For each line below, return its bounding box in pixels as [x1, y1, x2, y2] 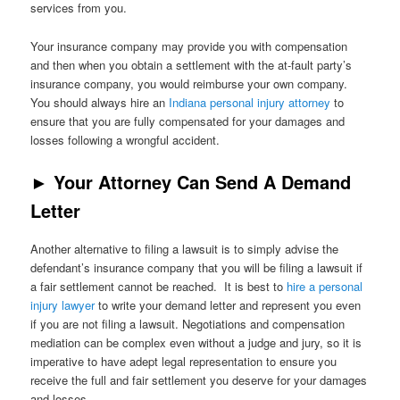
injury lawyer [30, 296, 96, 313]
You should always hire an [30, 93, 170, 111]
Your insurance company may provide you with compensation [30, 37, 348, 54]
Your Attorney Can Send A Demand [54, 168, 352, 195]
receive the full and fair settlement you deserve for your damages [30, 371, 368, 388]
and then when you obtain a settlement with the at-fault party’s [30, 55, 353, 73]
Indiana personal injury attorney [169, 93, 331, 111]
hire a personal [287, 277, 363, 295]
